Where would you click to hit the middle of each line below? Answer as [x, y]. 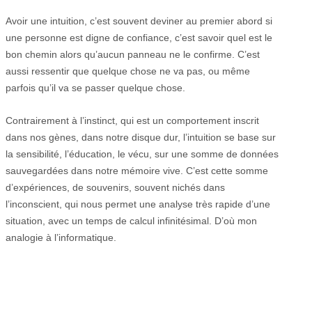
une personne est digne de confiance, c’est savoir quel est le [139, 38]
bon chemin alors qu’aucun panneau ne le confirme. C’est [133, 55]
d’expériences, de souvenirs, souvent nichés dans [115, 187]
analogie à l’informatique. [61, 237]
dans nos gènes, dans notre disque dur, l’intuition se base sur [141, 137]
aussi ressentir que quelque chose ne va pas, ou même [128, 71]
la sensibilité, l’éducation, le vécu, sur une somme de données [142, 154]
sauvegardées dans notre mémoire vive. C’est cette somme [137, 170]
